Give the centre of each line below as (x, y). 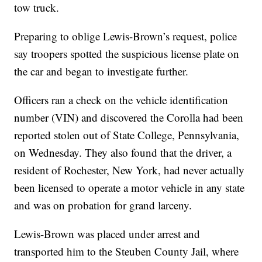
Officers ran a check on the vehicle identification (121, 100)
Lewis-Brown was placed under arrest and (107, 234)
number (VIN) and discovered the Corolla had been (129, 118)
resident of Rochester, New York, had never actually (130, 170)
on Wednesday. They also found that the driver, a (123, 153)
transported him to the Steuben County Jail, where (127, 251)
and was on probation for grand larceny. (103, 205)
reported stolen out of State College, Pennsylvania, (127, 135)
